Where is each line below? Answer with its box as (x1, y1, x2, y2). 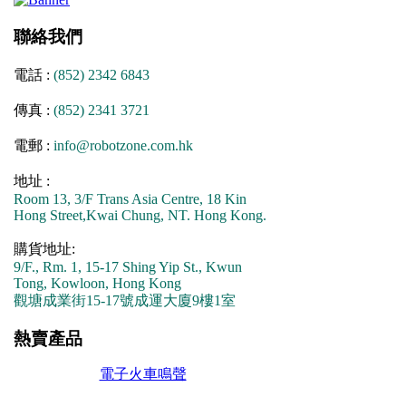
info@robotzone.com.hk (50, 137, 193, 153)
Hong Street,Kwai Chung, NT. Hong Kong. (14, 207, 266, 223)
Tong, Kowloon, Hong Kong (14, 275, 181, 291)
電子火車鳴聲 (99, 366, 187, 382)
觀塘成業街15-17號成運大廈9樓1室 (14, 292, 236, 308)
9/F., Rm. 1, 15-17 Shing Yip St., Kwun (14, 258, 242, 275)
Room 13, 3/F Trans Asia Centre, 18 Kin (14, 190, 246, 207)
